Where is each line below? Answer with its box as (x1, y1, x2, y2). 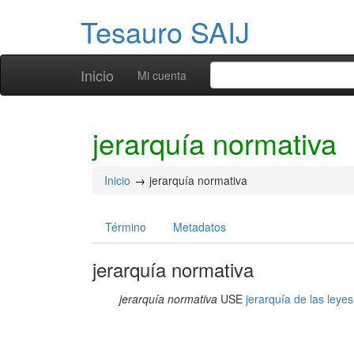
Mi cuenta (137, 67, 186, 83)
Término (105, 219, 146, 235)
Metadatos (173, 219, 226, 235)
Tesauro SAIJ (81, 11, 250, 51)
